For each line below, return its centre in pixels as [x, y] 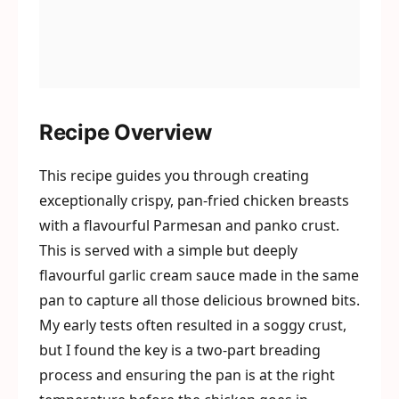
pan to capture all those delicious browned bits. [199, 300]
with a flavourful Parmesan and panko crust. [189, 225]
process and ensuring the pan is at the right [187, 375]
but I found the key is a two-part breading [180, 350]
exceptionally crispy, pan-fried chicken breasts [194, 200]
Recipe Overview [126, 132]
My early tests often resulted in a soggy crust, [193, 325]
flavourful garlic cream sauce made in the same [199, 275]
